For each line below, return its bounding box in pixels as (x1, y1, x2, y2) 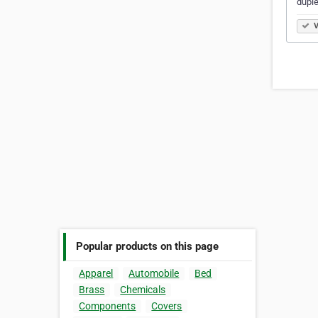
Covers (151, 300, 182, 312)
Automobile (128, 268, 180, 280)
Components (79, 300, 136, 312)
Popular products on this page (76, 239, 219, 253)
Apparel (79, 268, 114, 280)
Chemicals (120, 284, 166, 296)
